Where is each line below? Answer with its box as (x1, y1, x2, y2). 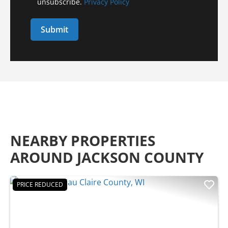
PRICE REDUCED (17, 180, 63, 189)
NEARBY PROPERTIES (10, 130, 155, 150)
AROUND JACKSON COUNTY (10, 147, 204, 167)
